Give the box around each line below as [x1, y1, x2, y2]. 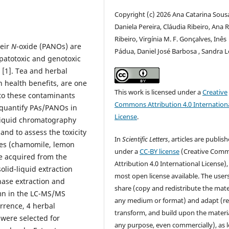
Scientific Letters [122, 134, 169, 144]
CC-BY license [140, 147, 180, 156]
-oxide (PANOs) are [16, 41, 81, 51]
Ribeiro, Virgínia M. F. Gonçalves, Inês [114, 34, 227, 44]
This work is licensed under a [114, 87, 203, 97]
